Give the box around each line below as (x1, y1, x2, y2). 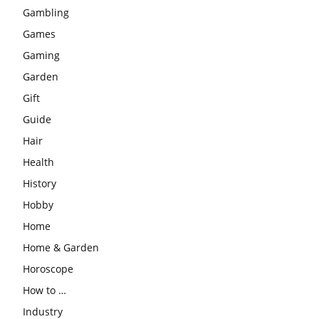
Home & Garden (23, 240, 99, 254)
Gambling (23, 5, 69, 19)
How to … (23, 283, 66, 297)
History (23, 176, 56, 190)
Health (23, 155, 54, 169)
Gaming (23, 48, 60, 62)
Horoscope (23, 261, 73, 276)
